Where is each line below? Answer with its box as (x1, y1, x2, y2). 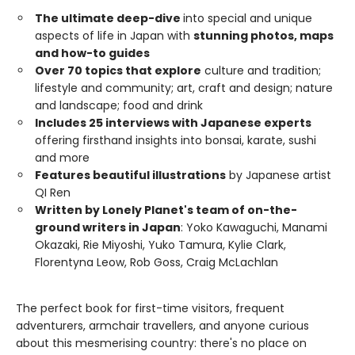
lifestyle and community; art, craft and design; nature (35, 80, 333, 96)
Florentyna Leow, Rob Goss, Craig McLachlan (35, 254, 278, 270)
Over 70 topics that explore (35, 63, 201, 78)
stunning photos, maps (193, 28, 334, 44)
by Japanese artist (226, 167, 331, 183)
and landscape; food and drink (35, 97, 203, 113)
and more (35, 150, 90, 166)
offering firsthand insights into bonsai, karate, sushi (35, 132, 316, 148)
